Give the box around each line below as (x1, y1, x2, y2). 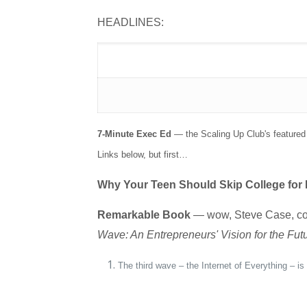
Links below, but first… (97, 149, 188, 160)
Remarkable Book (97, 209, 191, 221)
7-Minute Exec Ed (97, 129, 171, 139)
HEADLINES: (97, 16, 164, 28)
